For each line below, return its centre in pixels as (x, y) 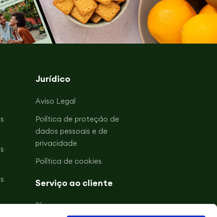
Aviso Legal (55, 101)
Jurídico (53, 79)
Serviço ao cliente (74, 183)
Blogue (47, 205)
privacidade (56, 143)
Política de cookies (68, 161)
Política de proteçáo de (77, 119)
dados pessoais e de (71, 131)
